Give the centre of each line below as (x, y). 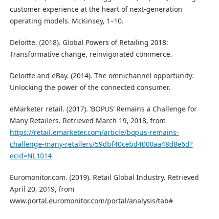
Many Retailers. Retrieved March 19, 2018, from (88, 121)
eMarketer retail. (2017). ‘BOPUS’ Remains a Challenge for (103, 109)
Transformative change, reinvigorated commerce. (91, 54)
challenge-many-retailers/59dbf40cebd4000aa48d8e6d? (101, 144)
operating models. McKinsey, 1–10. (66, 21)
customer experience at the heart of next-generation (96, 9)
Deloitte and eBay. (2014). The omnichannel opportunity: (102, 76)
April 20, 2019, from (42, 189)
